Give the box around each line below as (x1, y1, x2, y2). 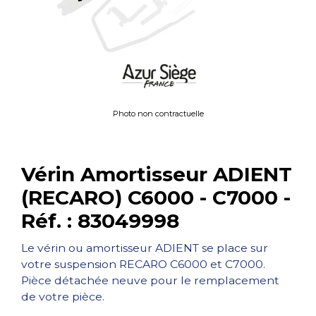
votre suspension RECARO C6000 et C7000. (21, 257, 265, 271)
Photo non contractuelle (112, 109, 204, 119)
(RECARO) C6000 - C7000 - (21, 186, 291, 209)
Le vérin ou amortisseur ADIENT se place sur (21, 241, 268, 255)
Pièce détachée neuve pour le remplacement (21, 274, 279, 287)
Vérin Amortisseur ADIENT (21, 162, 292, 186)
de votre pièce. (21, 290, 104, 303)
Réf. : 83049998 (21, 209, 179, 233)
